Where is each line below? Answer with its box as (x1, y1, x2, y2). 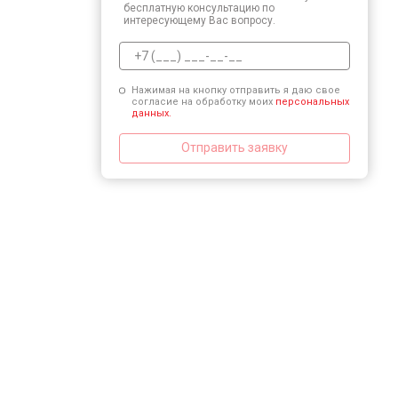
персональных (275, 95, 349, 107)
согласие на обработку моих (131, 95, 275, 107)
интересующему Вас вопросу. (123, 13, 275, 27)
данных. (131, 107, 171, 119)
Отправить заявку (181, 140, 288, 155)
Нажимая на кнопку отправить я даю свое (131, 84, 340, 96)
